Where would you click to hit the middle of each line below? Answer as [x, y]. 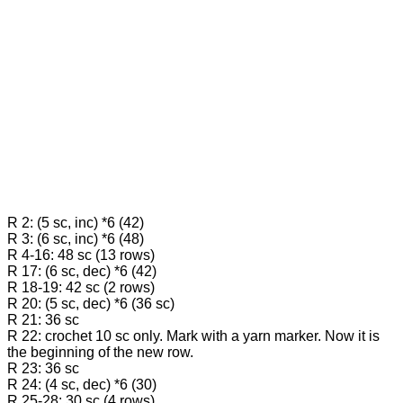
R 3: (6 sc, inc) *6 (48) [76, 239]
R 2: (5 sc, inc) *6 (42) [76, 223]
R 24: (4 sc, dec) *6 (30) [82, 385]
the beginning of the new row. [100, 353]
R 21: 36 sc [43, 320]
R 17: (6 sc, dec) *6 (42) [82, 272]
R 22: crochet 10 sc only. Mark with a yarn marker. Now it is [193, 336]
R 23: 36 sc [43, 369]
